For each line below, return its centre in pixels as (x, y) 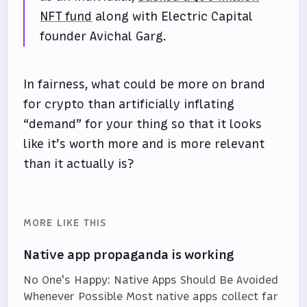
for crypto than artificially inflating (129, 104)
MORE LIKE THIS (65, 222)
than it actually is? (79, 163)
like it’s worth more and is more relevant (144, 144)
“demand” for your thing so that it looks (143, 124)
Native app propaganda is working (129, 254)
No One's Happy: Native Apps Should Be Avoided (151, 279)
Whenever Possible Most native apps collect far (151, 296)
